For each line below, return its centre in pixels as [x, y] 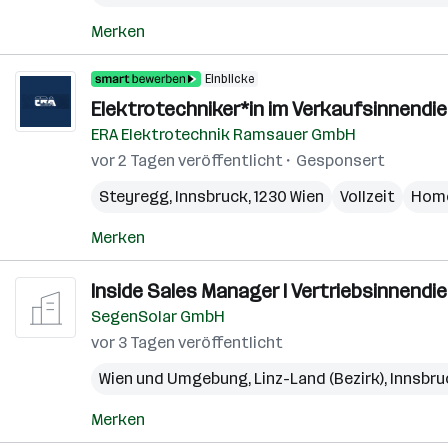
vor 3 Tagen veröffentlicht [187, 342]
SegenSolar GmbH [158, 316]
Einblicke [229, 79]
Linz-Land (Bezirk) [319, 378]
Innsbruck [211, 196]
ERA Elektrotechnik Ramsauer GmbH [223, 134]
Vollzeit [367, 196]
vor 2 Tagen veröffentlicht [187, 160]
